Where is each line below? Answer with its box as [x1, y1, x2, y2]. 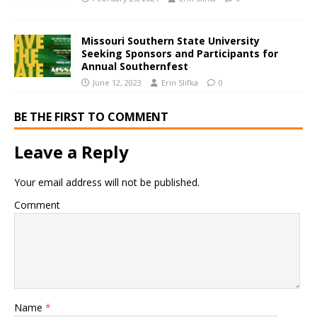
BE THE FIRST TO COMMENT [14, 109, 168, 125]
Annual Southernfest [81, 59, 188, 74]
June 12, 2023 [93, 77, 142, 88]
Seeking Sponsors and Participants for [81, 47, 278, 61]
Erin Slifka [161, 77, 198, 88]
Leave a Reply [14, 140, 129, 164]
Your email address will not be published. [14, 175, 200, 190]
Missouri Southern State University [81, 34, 260, 48]
